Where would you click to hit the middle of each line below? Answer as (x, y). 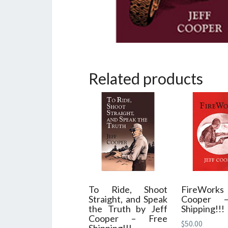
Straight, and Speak (128, 199)
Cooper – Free (128, 218)
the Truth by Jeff (128, 208)
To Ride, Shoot (128, 189)
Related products (146, 78)
